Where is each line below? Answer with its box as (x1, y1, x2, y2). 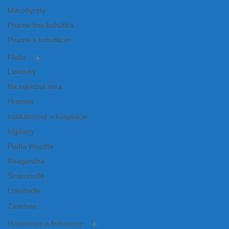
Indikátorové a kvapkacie (8, 112, 88, 121)
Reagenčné (8, 157, 45, 166)
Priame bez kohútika (8, 21, 74, 29)
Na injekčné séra (8, 83, 62, 91)
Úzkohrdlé (8, 187, 40, 195)
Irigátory (8, 127, 34, 135)
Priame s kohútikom (8, 36, 72, 44)
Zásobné (8, 202, 36, 210)
